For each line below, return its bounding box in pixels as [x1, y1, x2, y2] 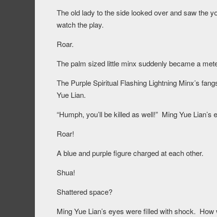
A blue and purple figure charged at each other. [57, 148, 203, 158]
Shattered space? [57, 186, 112, 197]
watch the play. [57, 19, 104, 30]
